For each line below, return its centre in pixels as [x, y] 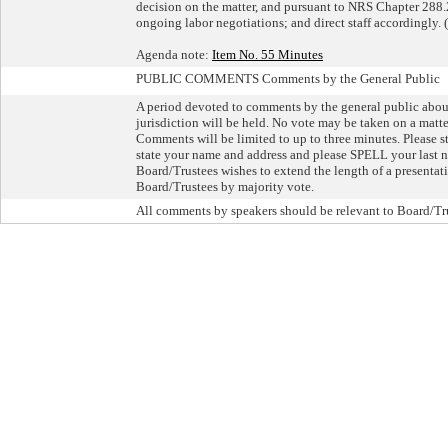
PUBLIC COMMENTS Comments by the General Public [288, 78]
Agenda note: [174, 54]
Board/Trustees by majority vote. [225, 186]
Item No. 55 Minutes [267, 54]
